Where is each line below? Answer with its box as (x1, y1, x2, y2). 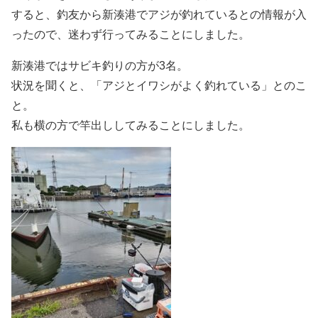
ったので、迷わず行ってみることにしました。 (11, 28, 250, 40)
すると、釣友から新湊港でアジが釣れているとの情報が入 (11, 8, 307, 21)
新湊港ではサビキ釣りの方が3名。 (11, 59, 188, 72)
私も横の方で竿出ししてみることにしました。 (11, 119, 250, 131)
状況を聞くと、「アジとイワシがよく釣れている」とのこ (11, 79, 307, 92)
